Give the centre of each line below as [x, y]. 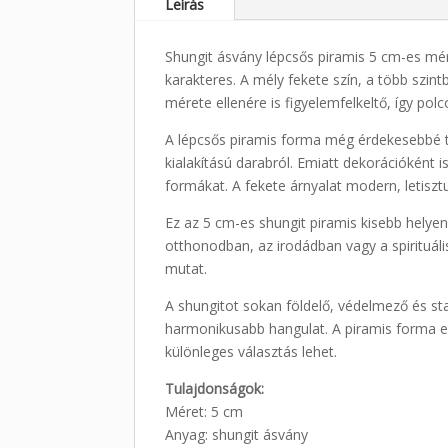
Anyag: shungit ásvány [237, 434]
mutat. [186, 268]
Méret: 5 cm [204, 411]
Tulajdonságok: [215, 388]
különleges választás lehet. [251, 351]
